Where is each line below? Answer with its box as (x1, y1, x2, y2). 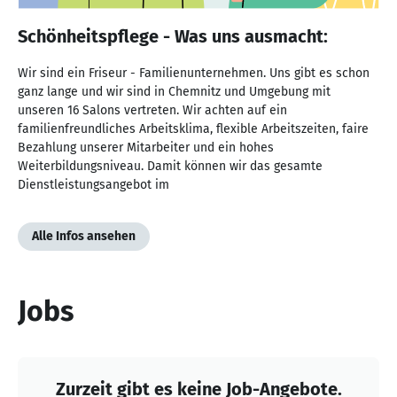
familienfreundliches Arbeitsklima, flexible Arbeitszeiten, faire (18, 121, 369, 136)
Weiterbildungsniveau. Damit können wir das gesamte (18, 158, 323, 174)
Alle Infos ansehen (32, 228, 136, 244)
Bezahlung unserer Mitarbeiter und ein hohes (18, 139, 274, 155)
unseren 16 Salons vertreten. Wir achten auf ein (18, 102, 287, 118)
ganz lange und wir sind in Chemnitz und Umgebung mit (18, 83, 331, 99)
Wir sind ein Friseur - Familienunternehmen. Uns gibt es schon (18, 65, 370, 81)
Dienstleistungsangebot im (18, 176, 169, 192)
